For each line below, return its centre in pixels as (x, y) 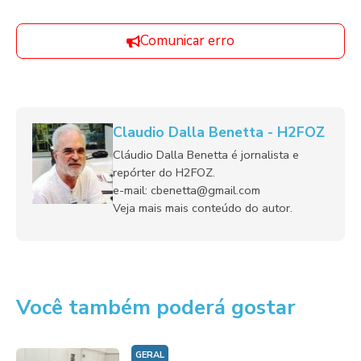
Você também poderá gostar (156, 307)
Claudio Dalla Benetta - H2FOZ (219, 132)
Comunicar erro (187, 41)
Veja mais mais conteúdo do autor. (203, 208)
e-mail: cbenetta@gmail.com (187, 190)
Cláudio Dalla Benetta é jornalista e (206, 155)
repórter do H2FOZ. (164, 172)
